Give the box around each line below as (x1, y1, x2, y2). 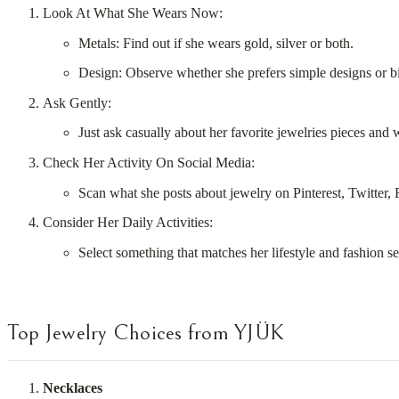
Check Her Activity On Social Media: (43, 154, 255, 170)
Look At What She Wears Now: (43, 5, 223, 21)
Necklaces (43, 380, 102, 396)
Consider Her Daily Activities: (43, 215, 213, 231)
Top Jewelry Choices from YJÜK (7, 320, 285, 346)
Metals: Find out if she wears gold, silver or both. (78, 35, 354, 51)
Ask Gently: (43, 94, 111, 110)
